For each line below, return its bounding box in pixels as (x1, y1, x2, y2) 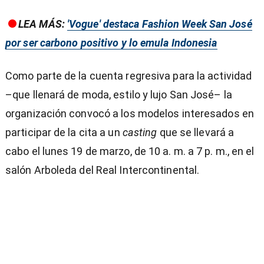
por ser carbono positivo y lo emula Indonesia (5, 37, 217, 49)
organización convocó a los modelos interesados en (5, 107, 254, 120)
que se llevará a (157, 126, 235, 139)
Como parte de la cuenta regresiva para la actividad (5, 70, 252, 82)
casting (122, 126, 157, 139)
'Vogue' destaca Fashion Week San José (67, 18, 252, 31)
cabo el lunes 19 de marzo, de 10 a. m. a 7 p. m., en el (5, 145, 255, 158)
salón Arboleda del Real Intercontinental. (5, 164, 200, 177)
